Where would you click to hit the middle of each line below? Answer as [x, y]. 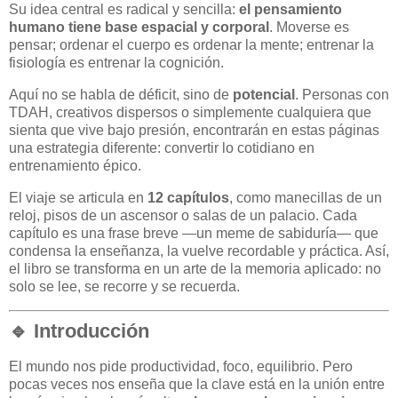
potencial [264, 95]
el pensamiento [291, 10]
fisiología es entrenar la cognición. [116, 63]
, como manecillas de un [306, 198]
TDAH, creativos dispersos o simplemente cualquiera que [190, 113]
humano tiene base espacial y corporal [139, 28]
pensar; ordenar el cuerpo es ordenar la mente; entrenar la [191, 45]
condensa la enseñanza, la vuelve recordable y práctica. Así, [199, 251]
